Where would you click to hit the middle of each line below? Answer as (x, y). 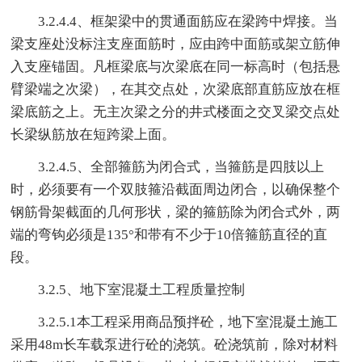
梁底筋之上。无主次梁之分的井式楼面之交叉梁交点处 (176, 112)
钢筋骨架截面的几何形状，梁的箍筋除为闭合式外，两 (176, 212)
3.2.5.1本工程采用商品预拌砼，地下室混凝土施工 (175, 322)
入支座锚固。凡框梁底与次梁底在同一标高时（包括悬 (176, 66)
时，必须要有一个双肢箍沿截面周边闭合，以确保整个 (176, 189)
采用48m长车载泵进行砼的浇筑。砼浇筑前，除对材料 (175, 344)
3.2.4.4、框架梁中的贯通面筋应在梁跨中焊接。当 (175, 21)
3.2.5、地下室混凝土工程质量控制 (128, 289)
